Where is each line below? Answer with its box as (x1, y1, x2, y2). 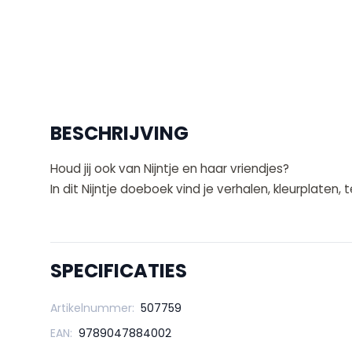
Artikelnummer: (50, 300, 134, 317)
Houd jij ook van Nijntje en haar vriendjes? (50, 160, 289, 178)
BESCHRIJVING (50, 120, 189, 147)
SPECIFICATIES (50, 258, 187, 284)
